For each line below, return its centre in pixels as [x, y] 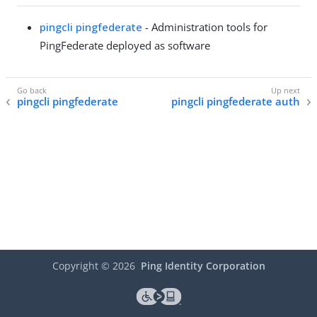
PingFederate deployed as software [125, 45]
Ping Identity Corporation [203, 266]
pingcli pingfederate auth [236, 102]
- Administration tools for [205, 27]
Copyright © [82, 266]
